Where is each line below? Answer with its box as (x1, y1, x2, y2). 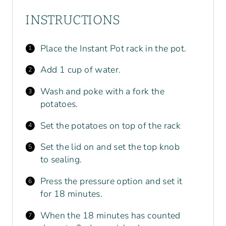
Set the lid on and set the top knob (40, 141, 180, 153)
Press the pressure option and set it (40, 175, 183, 188)
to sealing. (40, 153, 82, 166)
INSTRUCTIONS (25, 12, 121, 28)
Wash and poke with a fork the (40, 85, 164, 98)
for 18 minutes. (40, 188, 102, 200)
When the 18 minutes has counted (40, 209, 181, 221)
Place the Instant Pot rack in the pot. (40, 42, 187, 54)
